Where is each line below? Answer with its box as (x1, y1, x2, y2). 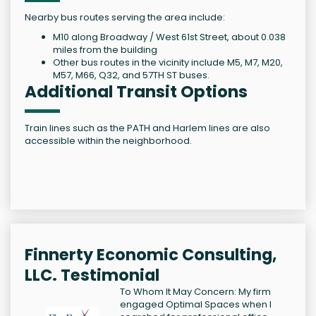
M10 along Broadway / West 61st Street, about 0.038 (53, 30, 286, 44)
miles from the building (53, 43, 157, 57)
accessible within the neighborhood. (25, 134, 192, 148)
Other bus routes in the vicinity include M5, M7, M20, (53, 56, 283, 70)
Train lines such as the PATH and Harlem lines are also (25, 121, 270, 135)
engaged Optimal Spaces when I (120, 298, 272, 312)
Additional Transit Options (25, 80, 248, 104)
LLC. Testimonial (25, 264, 159, 287)
